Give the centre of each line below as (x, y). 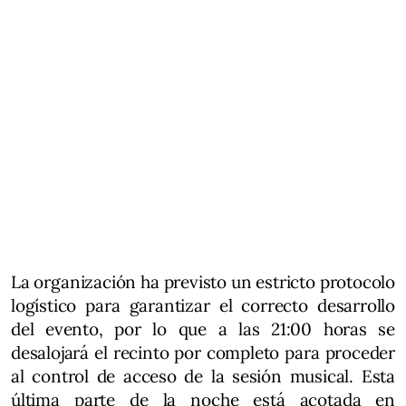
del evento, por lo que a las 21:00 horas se (203, 329)
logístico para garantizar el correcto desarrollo (203, 306)
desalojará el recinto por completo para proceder (203, 353)
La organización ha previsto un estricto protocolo (203, 282)
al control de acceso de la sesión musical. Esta (203, 377)
